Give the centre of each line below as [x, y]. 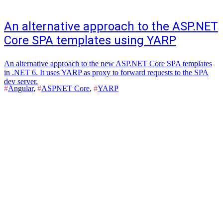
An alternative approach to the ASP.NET [111, 26]
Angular [21, 88]
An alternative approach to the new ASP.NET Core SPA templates [108, 63]
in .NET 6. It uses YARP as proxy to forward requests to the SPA [106, 72]
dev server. [21, 81]
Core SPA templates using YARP [90, 40]
